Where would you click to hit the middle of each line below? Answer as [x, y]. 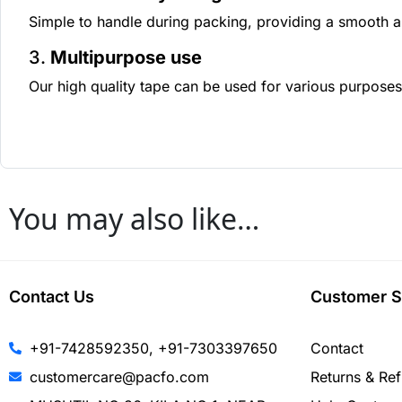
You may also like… [134, 219]
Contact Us [52, 297]
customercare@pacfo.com [119, 377]
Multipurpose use [126, 58]
